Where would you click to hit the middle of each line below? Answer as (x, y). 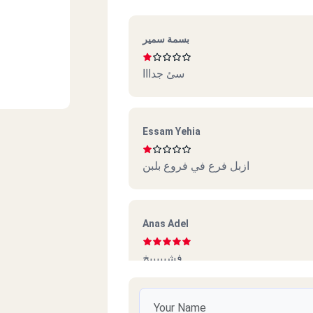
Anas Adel (166, 223)
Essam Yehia (172, 131)
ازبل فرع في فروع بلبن (196, 166)
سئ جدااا (163, 73)
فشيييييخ (162, 258)
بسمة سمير (166, 39)
